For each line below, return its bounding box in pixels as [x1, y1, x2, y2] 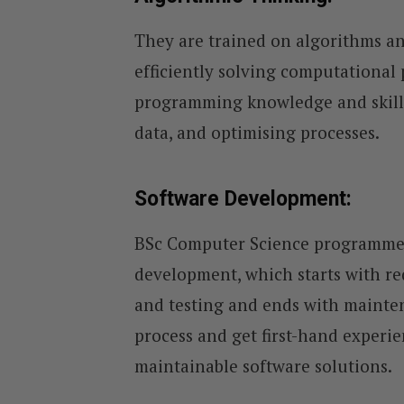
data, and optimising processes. [133, 120, 380, 143]
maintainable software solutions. [133, 353, 392, 377]
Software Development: [133, 187, 352, 212]
